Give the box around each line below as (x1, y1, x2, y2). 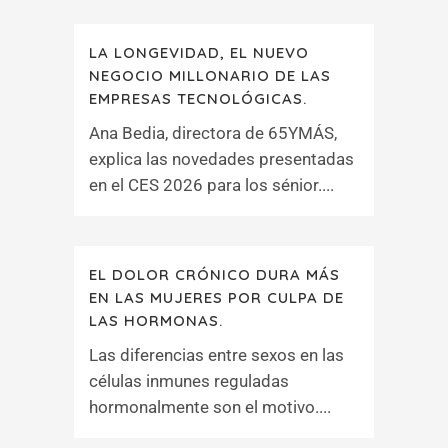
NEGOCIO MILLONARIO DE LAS (89, 66, 331, 85)
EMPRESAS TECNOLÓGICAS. (89, 89, 307, 108)
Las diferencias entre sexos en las (89, 345, 344, 365)
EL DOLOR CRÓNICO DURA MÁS (89, 265, 340, 284)
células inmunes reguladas (89, 371, 289, 391)
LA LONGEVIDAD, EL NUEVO (89, 43, 309, 62)
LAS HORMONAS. (89, 311, 223, 330)
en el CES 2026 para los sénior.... (89, 175, 334, 195)
